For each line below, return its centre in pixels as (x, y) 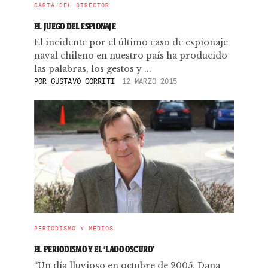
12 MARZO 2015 (150, 81)
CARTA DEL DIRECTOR (71, 5)
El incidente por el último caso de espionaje (131, 42)
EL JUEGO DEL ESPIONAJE (75, 26)
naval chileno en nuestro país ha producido (130, 56)
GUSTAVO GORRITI (83, 81)
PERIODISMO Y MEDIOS (74, 228)
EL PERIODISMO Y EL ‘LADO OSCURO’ (94, 249)
